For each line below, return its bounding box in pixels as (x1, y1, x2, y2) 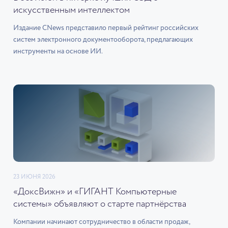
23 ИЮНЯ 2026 (13, 174, 55, 180)
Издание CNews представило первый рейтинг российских (13, 24, 198, 32)
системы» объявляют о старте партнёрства (13, 199, 186, 209)
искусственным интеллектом (13, 6, 130, 15)
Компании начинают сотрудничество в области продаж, (13, 218, 190, 225)
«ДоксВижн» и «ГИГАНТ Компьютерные (13, 187, 177, 196)
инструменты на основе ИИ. (13, 48, 103, 55)
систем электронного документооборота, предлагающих (13, 36, 193, 43)
